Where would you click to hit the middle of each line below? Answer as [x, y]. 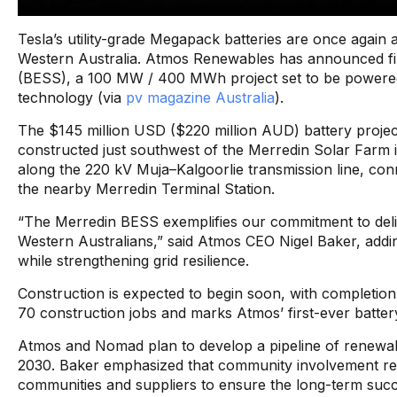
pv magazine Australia [200, 97]
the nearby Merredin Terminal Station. [146, 188]
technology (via [72, 97]
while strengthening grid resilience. [133, 260]
